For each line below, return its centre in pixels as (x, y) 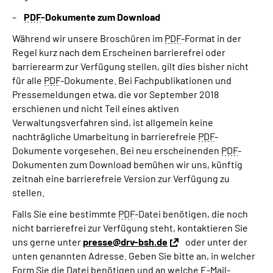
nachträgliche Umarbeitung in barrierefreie (105, 136)
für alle (28, 80)
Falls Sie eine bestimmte (65, 214)
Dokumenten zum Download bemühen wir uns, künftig (127, 164)
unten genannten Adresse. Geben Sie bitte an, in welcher (134, 256)
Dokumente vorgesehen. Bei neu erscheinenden (117, 150)
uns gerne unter (48, 242)
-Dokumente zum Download (101, 17)
